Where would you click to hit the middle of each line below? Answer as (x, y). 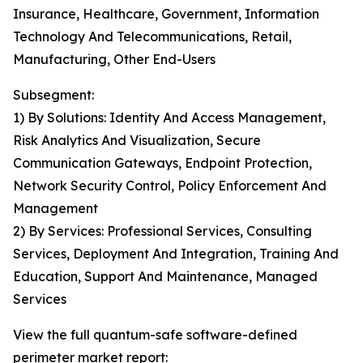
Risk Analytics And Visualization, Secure (137, 141)
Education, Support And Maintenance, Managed (165, 277)
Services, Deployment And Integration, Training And (176, 254)
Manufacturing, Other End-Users (114, 60)
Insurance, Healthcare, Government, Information (166, 14)
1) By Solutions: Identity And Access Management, (169, 118)
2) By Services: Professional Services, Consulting (162, 231)
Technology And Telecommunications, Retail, (152, 37)
